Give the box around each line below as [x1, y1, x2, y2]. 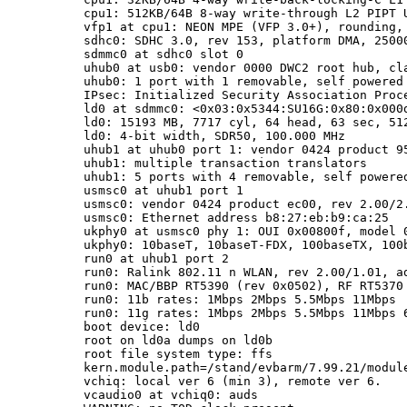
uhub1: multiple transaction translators [84, 156, 367, 170]
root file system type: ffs [84, 347, 273, 361]
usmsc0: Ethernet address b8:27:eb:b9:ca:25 [84, 211, 389, 224]
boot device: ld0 [84, 320, 200, 333]
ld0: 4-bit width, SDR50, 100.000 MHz [84, 129, 345, 143]
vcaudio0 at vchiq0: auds [84, 388, 258, 402]
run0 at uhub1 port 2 [84, 252, 229, 265]
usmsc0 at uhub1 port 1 [84, 184, 243, 197]
